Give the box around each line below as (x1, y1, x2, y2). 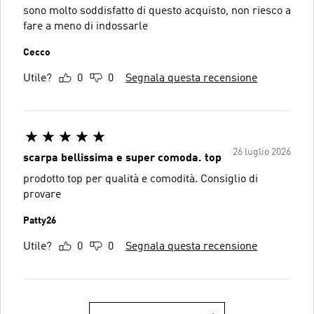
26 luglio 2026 (233, 146, 291, 157)
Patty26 (23, 215, 56, 226)
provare (23, 189, 61, 200)
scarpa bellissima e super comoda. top (23, 152, 221, 164)
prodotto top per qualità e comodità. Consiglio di (23, 173, 258, 185)
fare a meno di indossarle (23, 20, 148, 32)
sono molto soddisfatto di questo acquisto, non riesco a (23, 5, 231, 17)
